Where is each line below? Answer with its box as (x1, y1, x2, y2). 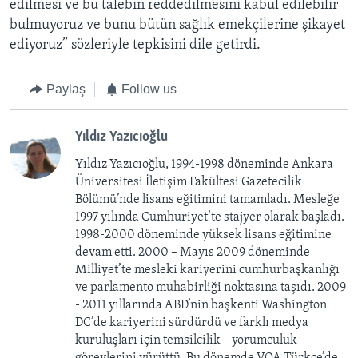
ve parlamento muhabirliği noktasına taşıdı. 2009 (75, 280, 346, 294)
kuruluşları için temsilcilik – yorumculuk (75, 333, 297, 347)
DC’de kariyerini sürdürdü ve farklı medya (75, 316, 308, 329)
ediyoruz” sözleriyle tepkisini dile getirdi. (10, 38, 261, 54)
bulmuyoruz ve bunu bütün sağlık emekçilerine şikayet (10, 18, 345, 34)
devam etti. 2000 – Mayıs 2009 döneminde (75, 245, 310, 259)
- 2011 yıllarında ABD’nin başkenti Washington (75, 298, 327, 312)
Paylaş (46, 82, 86, 97)
